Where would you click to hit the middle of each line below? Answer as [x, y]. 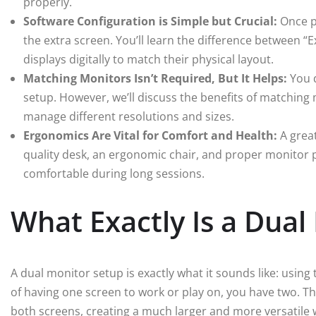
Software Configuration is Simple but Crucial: [150, 22]
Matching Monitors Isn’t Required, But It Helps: [155, 79]
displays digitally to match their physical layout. [148, 60]
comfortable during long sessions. [114, 174]
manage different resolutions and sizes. [129, 117]
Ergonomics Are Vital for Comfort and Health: [150, 136]
